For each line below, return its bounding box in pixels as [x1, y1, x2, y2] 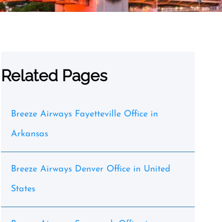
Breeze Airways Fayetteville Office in [10, 110, 158, 119]
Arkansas [10, 129, 48, 139]
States [10, 184, 35, 194]
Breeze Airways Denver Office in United [10, 165, 170, 174]
